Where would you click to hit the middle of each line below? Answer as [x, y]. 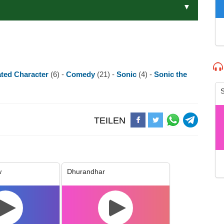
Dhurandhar [86, 171]
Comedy [81, 74]
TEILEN [109, 120]
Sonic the [170, 74]
